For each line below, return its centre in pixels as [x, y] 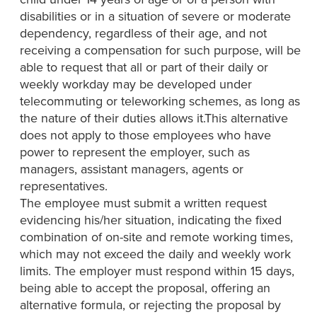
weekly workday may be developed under [136, 85]
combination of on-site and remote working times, [156, 237]
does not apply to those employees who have [145, 136]
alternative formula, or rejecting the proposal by [150, 305]
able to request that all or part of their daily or [144, 68]
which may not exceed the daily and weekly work [155, 254]
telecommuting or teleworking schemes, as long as [160, 102]
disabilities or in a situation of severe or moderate [155, 17]
